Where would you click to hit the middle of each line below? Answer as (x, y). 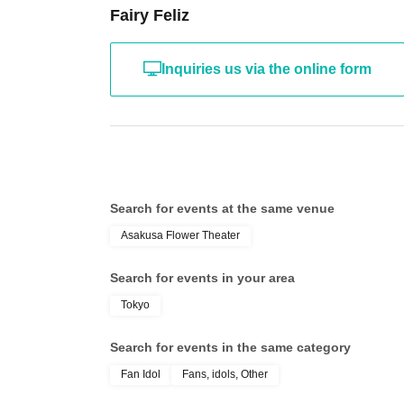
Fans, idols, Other (225, 374)
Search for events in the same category (230, 347)
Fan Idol (141, 374)
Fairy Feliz (150, 15)
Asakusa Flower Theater (180, 235)
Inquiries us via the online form (266, 69)
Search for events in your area (202, 277)
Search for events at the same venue (222, 208)
